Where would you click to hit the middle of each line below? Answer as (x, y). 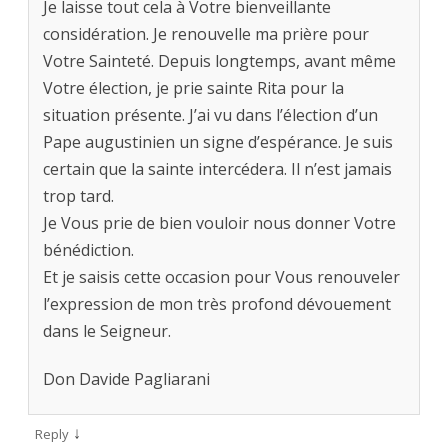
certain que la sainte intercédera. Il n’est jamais (217, 169)
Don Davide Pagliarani (126, 379)
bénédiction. (88, 250)
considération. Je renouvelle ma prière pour (206, 34)
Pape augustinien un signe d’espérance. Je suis (218, 142)
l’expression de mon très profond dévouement (217, 304)
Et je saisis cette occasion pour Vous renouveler (221, 277)
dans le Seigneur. (107, 331)
